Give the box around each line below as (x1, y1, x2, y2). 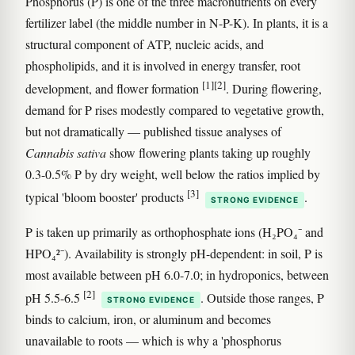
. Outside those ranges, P (200, 288, 324, 306)
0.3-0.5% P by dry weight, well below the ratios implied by (25, 166, 320, 183)
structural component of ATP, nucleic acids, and (25, 36, 264, 52)
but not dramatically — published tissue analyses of (25, 123, 281, 140)
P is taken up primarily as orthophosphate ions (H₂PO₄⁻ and (25, 223, 323, 240)
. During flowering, (226, 80, 322, 97)
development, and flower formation (25, 80, 202, 97)
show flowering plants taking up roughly (106, 144, 311, 162)
